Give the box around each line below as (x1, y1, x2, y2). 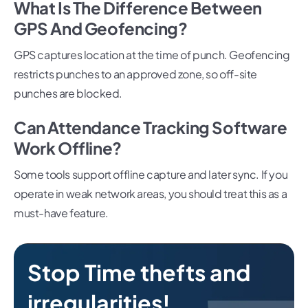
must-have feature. (14, 206, 109, 221)
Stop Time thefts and (27, 258, 251, 287)
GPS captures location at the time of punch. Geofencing (14, 47, 290, 63)
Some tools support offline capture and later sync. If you (14, 167, 288, 182)
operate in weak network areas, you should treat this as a (14, 186, 287, 201)
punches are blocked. (14, 86, 122, 101)
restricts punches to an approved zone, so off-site (14, 67, 258, 82)
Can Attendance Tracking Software (14, 117, 287, 138)
